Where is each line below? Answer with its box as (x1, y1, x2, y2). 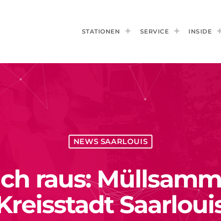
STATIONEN (81, 27, 120, 35)
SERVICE (140, 27, 169, 35)
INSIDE (188, 27, 212, 35)
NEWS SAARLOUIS (73, 137, 148, 147)
